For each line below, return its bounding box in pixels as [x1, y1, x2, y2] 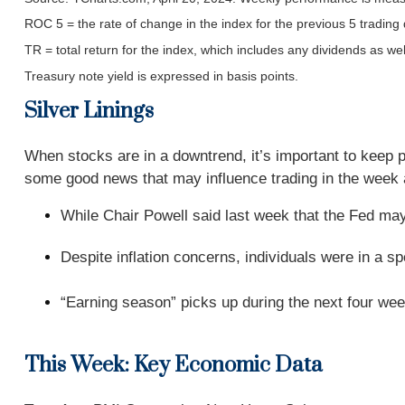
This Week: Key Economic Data [24, 352, 323, 380]
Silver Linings [24, 98, 154, 125]
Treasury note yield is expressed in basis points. [24, 68, 298, 83]
